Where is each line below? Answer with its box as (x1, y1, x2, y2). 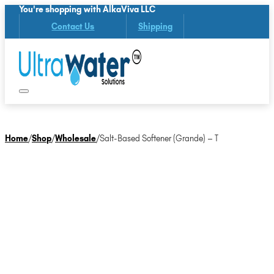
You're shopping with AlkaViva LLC (19, 4, 156, 15)
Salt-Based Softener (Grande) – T (100, 133, 218, 144)
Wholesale (55, 133, 96, 144)
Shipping (138, 21, 172, 31)
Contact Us (51, 21, 95, 31)
